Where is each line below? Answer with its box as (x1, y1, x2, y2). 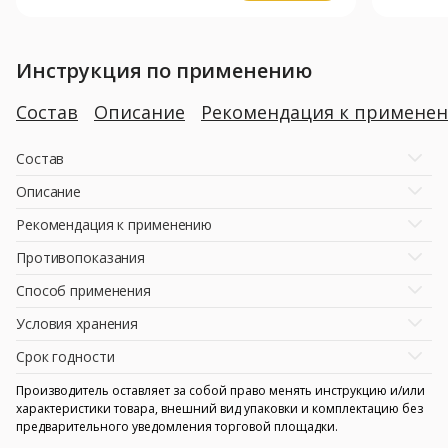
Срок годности (16, 346, 115, 366)
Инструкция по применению (16, 56, 313, 84)
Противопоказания (16, 247, 146, 267)
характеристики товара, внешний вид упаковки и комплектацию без (16, 399, 423, 417)
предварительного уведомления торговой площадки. (16, 417, 338, 435)
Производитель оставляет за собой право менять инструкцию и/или (16, 381, 425, 399)
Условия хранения (16, 313, 139, 333)
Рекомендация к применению (16, 214, 213, 234)
